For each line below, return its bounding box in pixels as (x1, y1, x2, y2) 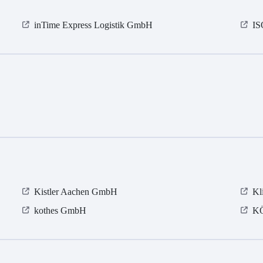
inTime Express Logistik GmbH (34, 20, 153, 31)
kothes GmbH (34, 205, 87, 216)
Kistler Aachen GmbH (34, 187, 118, 197)
